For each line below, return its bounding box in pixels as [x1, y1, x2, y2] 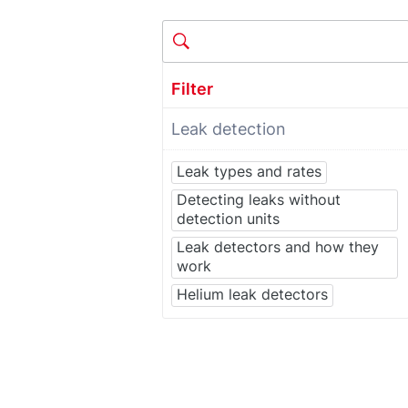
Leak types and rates [177, 161, 321, 180]
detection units [177, 209, 280, 228]
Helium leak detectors [177, 284, 328, 303]
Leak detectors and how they [177, 237, 379, 256]
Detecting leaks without [177, 189, 341, 209]
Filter [170, 78, 213, 98]
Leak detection [170, 118, 286, 138]
